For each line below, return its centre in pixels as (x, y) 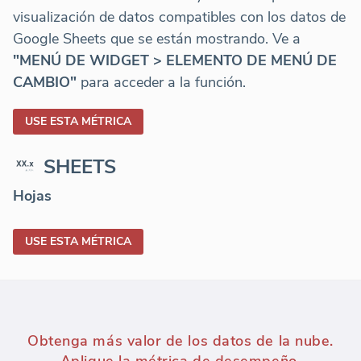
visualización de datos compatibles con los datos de (179, 17)
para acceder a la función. (161, 82)
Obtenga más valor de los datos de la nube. (180, 340)
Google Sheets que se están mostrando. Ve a (157, 38)
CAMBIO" (45, 82)
